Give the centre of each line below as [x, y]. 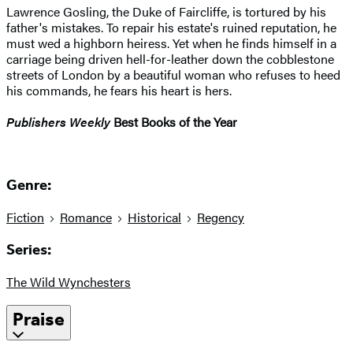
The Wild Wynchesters [69, 281]
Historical [154, 217]
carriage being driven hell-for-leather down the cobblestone [170, 58]
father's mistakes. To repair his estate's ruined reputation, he [171, 27]
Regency [221, 217]
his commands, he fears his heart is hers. [121, 90]
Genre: [29, 186]
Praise [39, 320]
